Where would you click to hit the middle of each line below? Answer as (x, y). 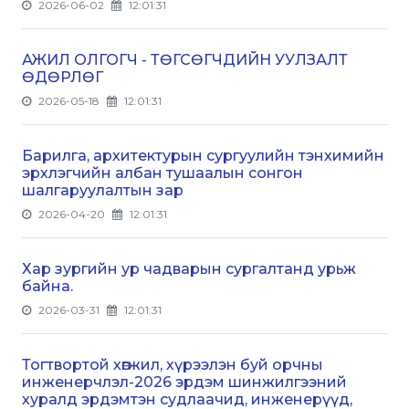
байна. (47, 286)
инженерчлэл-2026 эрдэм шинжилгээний (184, 382)
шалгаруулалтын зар (103, 190)
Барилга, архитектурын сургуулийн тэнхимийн (203, 155)
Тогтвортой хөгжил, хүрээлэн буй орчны (173, 364)
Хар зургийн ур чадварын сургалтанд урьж (189, 268)
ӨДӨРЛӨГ (63, 77)
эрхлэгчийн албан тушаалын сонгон (163, 173)
